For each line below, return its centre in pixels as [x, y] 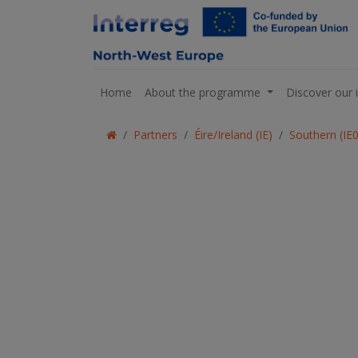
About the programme [203, 92]
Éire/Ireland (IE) [233, 135]
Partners [155, 135]
